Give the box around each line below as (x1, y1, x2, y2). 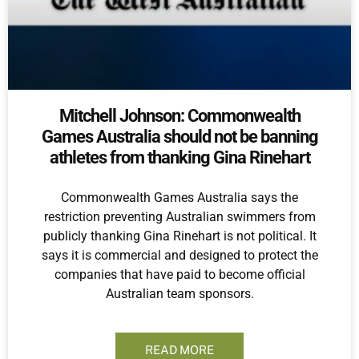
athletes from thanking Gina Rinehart (49, 147, 310, 167)
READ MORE (145, 343, 214, 357)
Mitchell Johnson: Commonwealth (58, 106, 301, 126)
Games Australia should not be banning (41, 127, 318, 147)
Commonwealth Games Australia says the (61, 190, 298, 205)
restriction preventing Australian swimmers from (43, 209, 316, 224)
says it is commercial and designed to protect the (41, 248, 318, 263)
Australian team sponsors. (105, 286, 254, 301)
